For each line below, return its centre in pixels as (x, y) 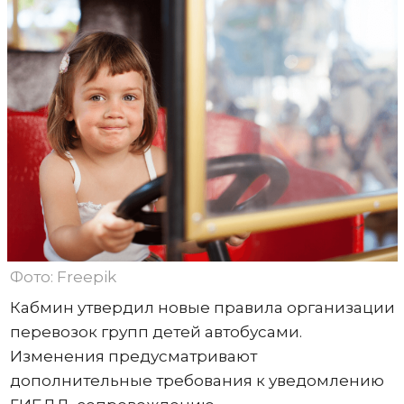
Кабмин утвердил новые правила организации (202, 307)
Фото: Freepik (63, 276)
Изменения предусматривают (133, 356)
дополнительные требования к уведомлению (197, 380)
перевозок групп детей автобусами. (156, 331)
